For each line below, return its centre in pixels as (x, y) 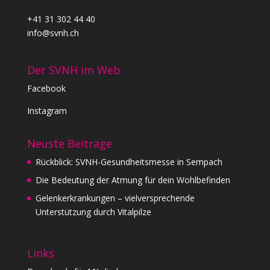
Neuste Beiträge (69, 144)
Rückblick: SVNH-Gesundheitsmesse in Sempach (129, 162)
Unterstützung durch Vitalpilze (93, 212)
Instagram (47, 111)
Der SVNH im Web (74, 70)
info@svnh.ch (53, 33)
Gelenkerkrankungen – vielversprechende (115, 198)
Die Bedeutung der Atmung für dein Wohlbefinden (133, 180)
